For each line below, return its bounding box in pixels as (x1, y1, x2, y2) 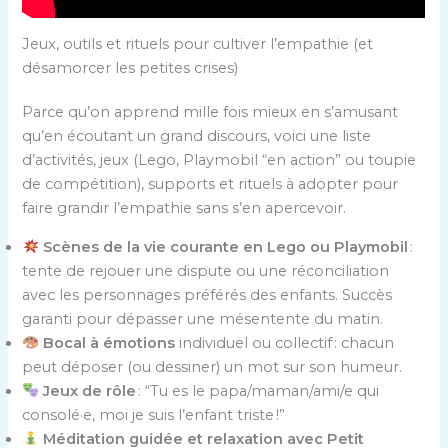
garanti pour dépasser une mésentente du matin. (22, 309, 384, 328)
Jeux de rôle (43, 381, 137, 400)
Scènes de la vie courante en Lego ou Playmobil (43, 237, 409, 256)
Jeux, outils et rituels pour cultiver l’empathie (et (22, 35, 374, 54)
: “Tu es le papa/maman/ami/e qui (136, 381, 380, 400)
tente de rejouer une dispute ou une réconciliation (22, 261, 390, 280)
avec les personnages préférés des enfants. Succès (22, 285, 393, 304)
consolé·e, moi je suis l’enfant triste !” (22, 405, 286, 424)
